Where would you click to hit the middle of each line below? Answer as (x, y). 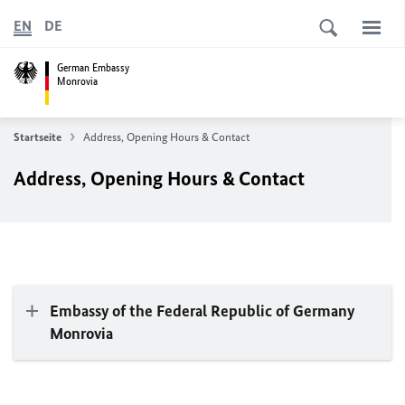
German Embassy (93, 67)
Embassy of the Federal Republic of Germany (202, 311)
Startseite (38, 137)
